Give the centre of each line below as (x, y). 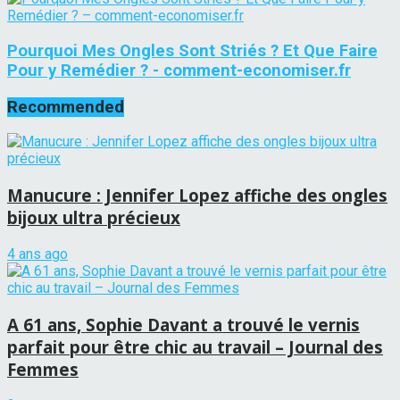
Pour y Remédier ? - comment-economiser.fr (179, 70)
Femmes (43, 369)
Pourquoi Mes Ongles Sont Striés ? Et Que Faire (192, 50)
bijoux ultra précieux (94, 218)
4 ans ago (37, 254)
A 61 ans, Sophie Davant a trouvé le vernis (183, 324)
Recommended (66, 107)
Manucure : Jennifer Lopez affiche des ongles (197, 196)
